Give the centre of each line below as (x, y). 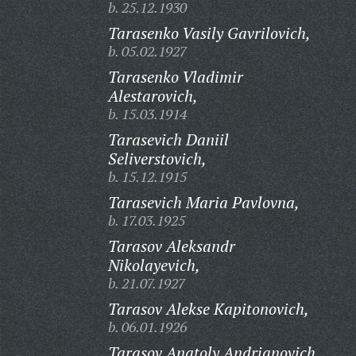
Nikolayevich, (154, 265)
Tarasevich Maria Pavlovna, (203, 202)
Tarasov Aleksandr (171, 246)
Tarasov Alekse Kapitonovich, (208, 309)
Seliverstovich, (157, 159)
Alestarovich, (153, 96)
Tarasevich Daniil (168, 139)
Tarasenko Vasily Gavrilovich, (209, 33)
